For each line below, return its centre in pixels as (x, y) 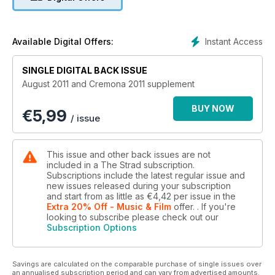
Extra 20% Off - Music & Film (109, 207)
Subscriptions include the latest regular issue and (146, 176)
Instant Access (234, 41)
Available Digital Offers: (63, 42)
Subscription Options (92, 228)
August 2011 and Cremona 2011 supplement (108, 84)
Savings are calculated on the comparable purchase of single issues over (137, 264)
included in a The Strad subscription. (121, 165)
